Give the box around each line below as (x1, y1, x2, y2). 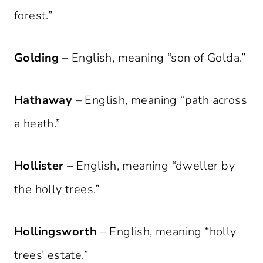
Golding (14, 50, 59, 66)
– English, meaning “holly (97, 224, 237, 240)
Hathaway (14, 92, 73, 109)
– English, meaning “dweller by (63, 158, 235, 174)
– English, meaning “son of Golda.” (59, 50, 246, 66)
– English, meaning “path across (72, 92, 248, 109)
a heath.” (14, 116, 60, 132)
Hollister (14, 158, 64, 174)
